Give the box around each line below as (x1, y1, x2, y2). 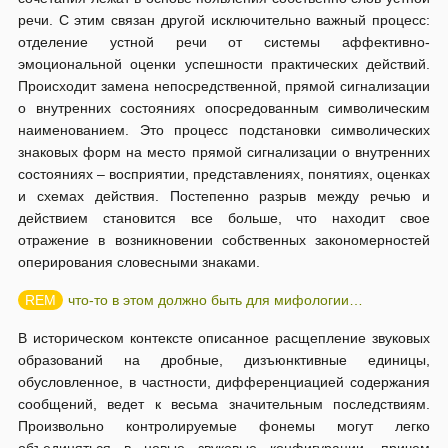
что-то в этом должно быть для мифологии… (68, 292, 363, 308)
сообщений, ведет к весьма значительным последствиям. (18, 396, 430, 412)
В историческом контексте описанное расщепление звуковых (18, 330, 430, 346)
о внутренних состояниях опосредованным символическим (18, 100, 430, 116)
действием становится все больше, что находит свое (18, 210, 430, 226)
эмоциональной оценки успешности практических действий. (18, 56, 430, 72)
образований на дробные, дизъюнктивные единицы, (18, 352, 430, 368)
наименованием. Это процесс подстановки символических (18, 122, 430, 138)
